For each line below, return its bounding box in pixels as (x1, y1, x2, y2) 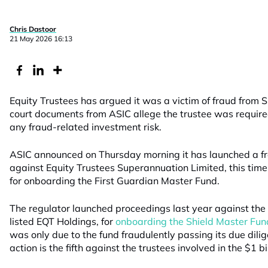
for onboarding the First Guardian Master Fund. (10, 175, 220, 187)
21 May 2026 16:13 (10, 33, 72, 43)
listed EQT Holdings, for (10, 215, 115, 227)
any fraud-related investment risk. (10, 121, 162, 133)
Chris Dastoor (10, 24, 56, 33)
